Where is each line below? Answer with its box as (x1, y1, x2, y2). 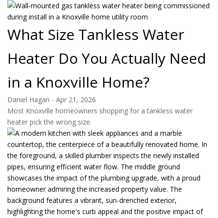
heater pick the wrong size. (7, 117, 91, 127)
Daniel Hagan (7, 95, 50, 105)
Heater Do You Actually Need (7, 48, 206, 69)
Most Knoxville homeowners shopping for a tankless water (7, 106, 193, 116)
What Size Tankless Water (7, 24, 184, 45)
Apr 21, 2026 (56, 95, 96, 105)
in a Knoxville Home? (7, 72, 149, 92)
